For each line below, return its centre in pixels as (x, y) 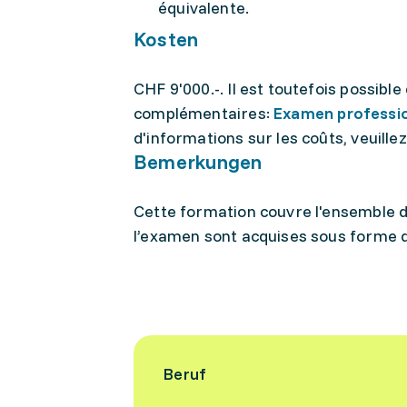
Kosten (166, 39)
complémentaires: (202, 113)
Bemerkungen (198, 162)
